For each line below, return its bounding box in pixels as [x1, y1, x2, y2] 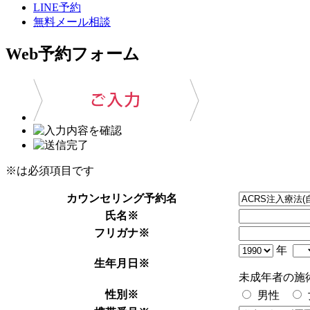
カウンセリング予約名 [66, 192, 177, 205]
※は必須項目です [6, 165, 94, 177]
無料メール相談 [33, 15, 111, 28]
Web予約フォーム [6, 45, 140, 64]
